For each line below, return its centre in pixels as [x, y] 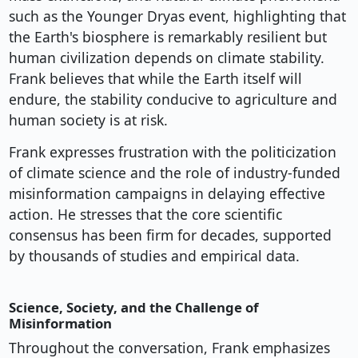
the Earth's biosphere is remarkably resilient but [167, 37]
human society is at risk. [88, 120]
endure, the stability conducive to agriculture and [173, 99]
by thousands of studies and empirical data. [154, 256]
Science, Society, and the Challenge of [133, 308]
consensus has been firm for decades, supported [170, 235]
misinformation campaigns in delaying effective [167, 194]
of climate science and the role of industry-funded [174, 173]
